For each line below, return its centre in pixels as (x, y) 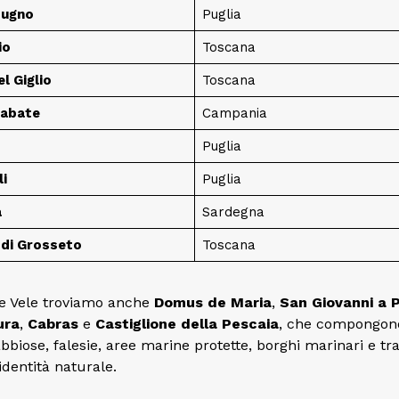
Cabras (53, 323)
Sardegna (233, 212)
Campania (234, 113)
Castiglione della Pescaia (187, 323)
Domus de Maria (213, 302)
